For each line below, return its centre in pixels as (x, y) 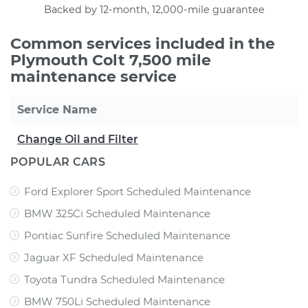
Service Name (57, 110)
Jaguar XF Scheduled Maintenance (114, 257)
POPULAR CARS (58, 162)
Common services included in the (143, 44)
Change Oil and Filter (78, 139)
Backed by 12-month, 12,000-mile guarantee (154, 10)
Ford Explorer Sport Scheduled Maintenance (137, 191)
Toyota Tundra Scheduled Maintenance (124, 279)
